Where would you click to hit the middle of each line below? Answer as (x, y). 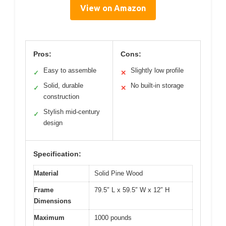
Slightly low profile (157, 71)
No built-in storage (157, 86)
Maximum (49, 218)
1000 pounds (113, 218)
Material (46, 174)
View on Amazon (113, 8)
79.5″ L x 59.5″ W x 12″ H (132, 190)
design (53, 123)
